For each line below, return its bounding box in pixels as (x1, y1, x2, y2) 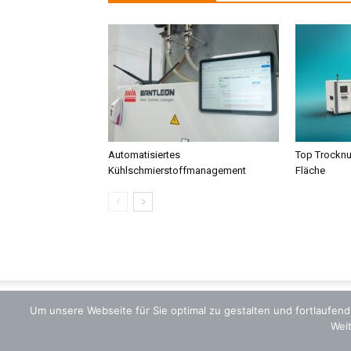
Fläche (295, 165, 325, 176)
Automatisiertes (108, 149, 180, 161)
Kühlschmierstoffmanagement (108, 165, 246, 176)
